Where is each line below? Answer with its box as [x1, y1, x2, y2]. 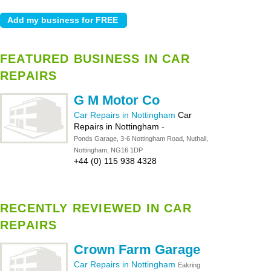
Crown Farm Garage [74, 242, 200, 257]
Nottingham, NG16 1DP [74, 146, 143, 154]
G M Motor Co [74, 93, 160, 108]
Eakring [178, 261, 200, 269]
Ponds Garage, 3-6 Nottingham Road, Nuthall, [74, 135, 208, 142]
